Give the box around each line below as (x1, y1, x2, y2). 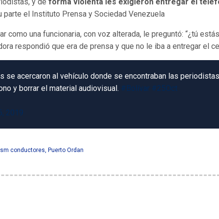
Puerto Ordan (48, 147, 84, 153)
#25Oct (152, 84, 177, 93)
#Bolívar (121, 84, 150, 93)
